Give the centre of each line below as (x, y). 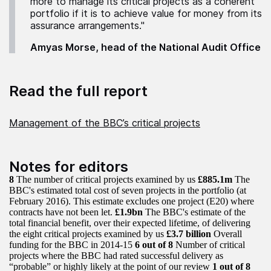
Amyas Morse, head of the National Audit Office (145, 47)
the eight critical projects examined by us (88, 233)
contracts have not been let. (62, 212)
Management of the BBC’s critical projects (105, 122)
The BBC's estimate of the (194, 212)
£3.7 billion (190, 233)
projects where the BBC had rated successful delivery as (116, 255)
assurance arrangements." (87, 25)
